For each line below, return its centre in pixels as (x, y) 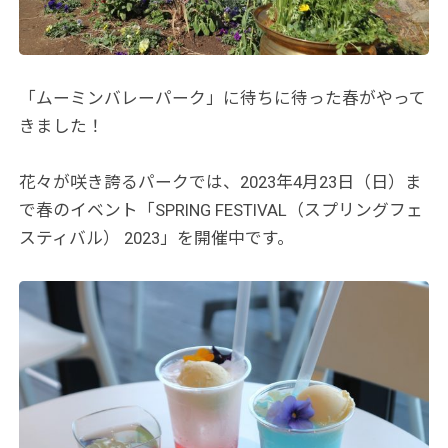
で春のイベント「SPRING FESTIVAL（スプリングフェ (221, 210)
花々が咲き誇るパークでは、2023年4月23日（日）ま (221, 182)
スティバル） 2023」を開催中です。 (157, 238)
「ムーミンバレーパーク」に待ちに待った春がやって (223, 97)
